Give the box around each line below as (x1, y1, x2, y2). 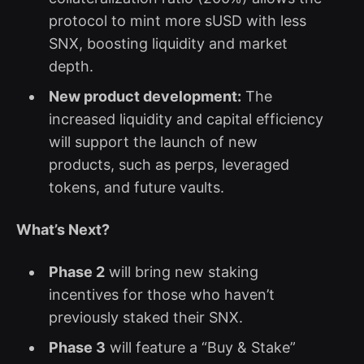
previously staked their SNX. (48, 308, 243, 326)
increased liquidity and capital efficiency (48, 110, 323, 128)
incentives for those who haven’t (48, 285, 275, 303)
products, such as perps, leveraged (48, 155, 289, 173)
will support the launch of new (48, 132, 258, 150)
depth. (48, 57, 93, 75)
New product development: (48, 87, 241, 105)
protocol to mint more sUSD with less (48, 11, 306, 29)
